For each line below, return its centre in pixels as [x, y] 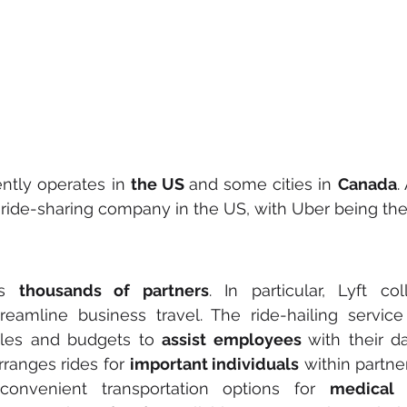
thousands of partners [114, 291]
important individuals [214, 364]
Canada [367, 184]
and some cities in [263, 184]
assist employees [235, 340]
